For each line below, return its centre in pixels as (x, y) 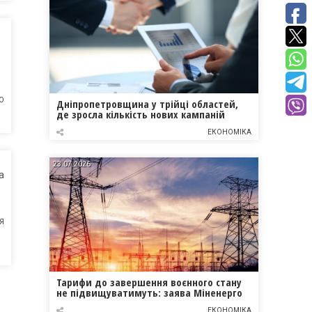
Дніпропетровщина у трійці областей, (147, 103)
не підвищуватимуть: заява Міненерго (149, 293)
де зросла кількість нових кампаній (141, 114)
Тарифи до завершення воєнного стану (149, 282)
